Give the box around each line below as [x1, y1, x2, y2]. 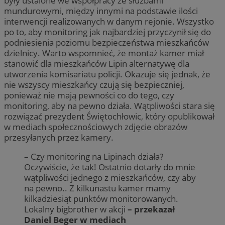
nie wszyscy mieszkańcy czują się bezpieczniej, [4, 79, 184, 91]
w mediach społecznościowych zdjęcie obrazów [4, 121, 187, 133]
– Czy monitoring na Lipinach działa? [24, 151, 163, 163]
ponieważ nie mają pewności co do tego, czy [4, 89, 174, 101]
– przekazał [128, 203, 175, 215]
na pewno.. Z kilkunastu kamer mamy [24, 182, 171, 194]
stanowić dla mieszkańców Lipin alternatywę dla [4, 58, 189, 70]
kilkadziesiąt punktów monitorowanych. [24, 193, 178, 205]
